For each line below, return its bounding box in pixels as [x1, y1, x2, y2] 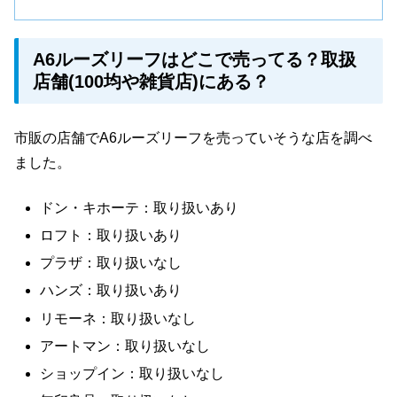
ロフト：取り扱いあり [40, 228, 183, 244]
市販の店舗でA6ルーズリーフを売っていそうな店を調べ [14, 130, 372, 146]
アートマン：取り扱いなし [40, 338, 211, 354]
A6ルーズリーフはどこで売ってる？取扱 [33, 50, 356, 70]
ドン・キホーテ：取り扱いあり [40, 199, 239, 215]
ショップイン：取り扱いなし [40, 365, 225, 381]
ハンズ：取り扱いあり [40, 283, 183, 299]
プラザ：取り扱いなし [40, 255, 183, 271]
